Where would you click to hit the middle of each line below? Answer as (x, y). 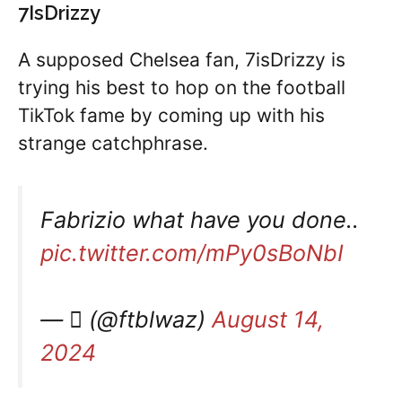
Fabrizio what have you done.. (200, 219)
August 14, (268, 320)
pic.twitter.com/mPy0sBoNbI (192, 253)
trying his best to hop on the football (182, 88)
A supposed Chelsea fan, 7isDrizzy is (182, 60)
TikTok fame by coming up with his (171, 116)
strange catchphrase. (113, 144)
